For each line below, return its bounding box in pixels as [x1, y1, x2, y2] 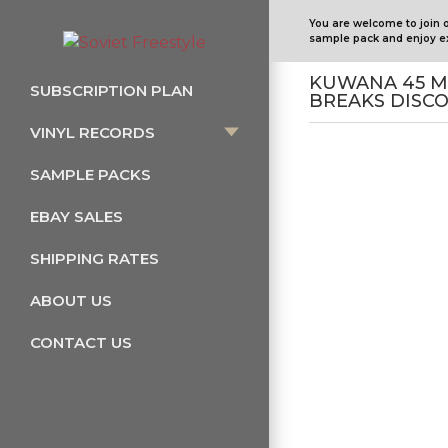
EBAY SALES [30, 206, 123, 226]
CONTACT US [30, 332, 132, 352]
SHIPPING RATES [30, 248, 159, 268]
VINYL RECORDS [30, 122, 155, 142]
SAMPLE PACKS [30, 164, 151, 184]
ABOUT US [30, 290, 112, 310]
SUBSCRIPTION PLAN [30, 80, 193, 100]
